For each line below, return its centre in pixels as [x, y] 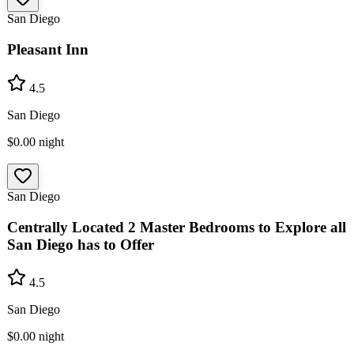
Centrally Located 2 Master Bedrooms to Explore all [177, 227]
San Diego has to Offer [81, 244]
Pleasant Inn [48, 50]
